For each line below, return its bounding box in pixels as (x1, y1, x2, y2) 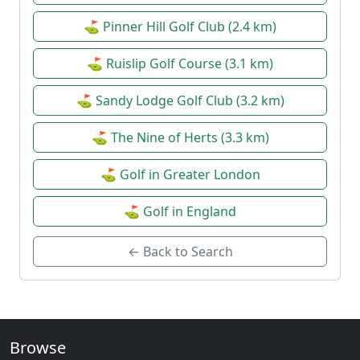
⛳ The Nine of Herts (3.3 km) (91, 129, 269, 147)
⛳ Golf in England (124, 202, 236, 221)
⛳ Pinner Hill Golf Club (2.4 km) (84, 18, 276, 36)
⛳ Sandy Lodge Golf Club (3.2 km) (76, 92, 284, 110)
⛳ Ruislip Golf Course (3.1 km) (87, 55, 273, 73)
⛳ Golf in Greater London (100, 166, 260, 184)
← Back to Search (127, 243, 233, 261)
